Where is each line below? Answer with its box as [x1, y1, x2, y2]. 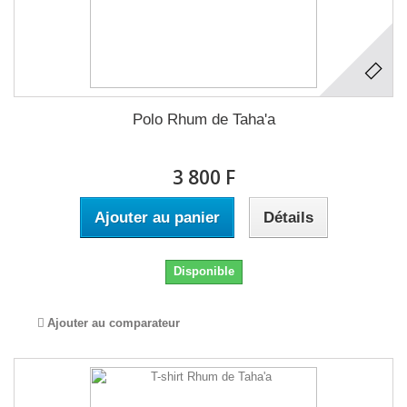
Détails [263, 209, 313, 226]
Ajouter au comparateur [47, 316, 180, 330]
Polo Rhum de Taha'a [132, 111, 275, 128]
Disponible [173, 264, 234, 278]
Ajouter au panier [94, 209, 220, 226]
